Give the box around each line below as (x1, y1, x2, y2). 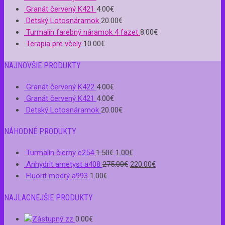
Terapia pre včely (26, 39, 81, 49)
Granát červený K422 (26, 82, 94, 91)
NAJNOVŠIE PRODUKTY (4, 60, 81, 70)
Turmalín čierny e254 (26, 148, 94, 158)
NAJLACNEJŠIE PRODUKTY (4, 192, 93, 202)
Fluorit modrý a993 (26, 171, 88, 181)
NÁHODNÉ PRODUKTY (4, 127, 76, 137)
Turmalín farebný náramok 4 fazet (26, 28, 138, 37)
